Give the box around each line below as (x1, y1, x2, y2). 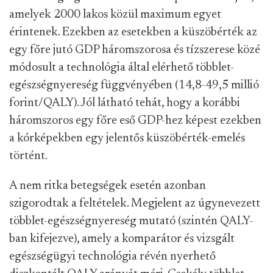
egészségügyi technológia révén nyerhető (9, 250, 216, 263)
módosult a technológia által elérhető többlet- (9, 62, 234, 74)
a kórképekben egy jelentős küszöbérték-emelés (9, 132, 245, 144)
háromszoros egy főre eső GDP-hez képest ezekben (9, 115, 261, 127)
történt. (9, 150, 48, 162)
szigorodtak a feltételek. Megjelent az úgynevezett (9, 197, 260, 210)
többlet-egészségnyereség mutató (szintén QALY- (9, 215, 253, 227)
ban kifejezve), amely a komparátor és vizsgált (9, 233, 235, 245)
